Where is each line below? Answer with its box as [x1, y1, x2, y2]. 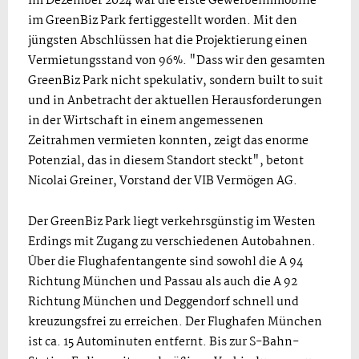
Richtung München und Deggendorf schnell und [28, 292, 299, 312]
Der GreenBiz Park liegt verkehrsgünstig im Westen [28, 212, 316, 232]
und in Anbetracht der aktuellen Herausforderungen [28, 91, 322, 111]
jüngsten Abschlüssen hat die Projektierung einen [28, 30, 308, 50]
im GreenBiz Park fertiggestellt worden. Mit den [28, 10, 297, 30]
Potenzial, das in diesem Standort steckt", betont [28, 151, 304, 171]
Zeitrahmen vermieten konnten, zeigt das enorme [28, 131, 309, 151]
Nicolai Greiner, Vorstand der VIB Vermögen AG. [28, 171, 297, 191]
